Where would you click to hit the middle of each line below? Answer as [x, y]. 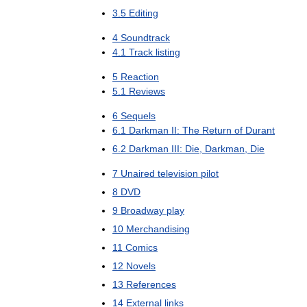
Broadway [142, 210]
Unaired [138, 173]
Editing [144, 13]
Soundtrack [145, 38]
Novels [141, 266]
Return [217, 130]
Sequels [138, 116]
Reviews [147, 91]
